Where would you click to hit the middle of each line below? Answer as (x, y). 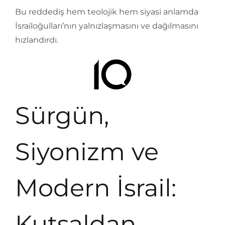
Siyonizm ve (87, 152)
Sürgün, (62, 116)
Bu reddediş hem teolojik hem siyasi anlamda (107, 12)
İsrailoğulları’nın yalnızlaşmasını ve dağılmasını (107, 26)
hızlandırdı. (37, 40)
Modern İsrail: (96, 188)
